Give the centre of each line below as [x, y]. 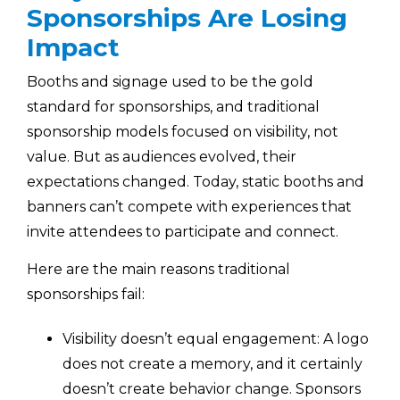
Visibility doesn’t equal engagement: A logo [216, 338]
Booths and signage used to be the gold [170, 81]
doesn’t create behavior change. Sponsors [212, 388]
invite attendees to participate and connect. [183, 231]
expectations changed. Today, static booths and [196, 181]
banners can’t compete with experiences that [189, 206]
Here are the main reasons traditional [158, 270]
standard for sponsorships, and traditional [173, 106]
